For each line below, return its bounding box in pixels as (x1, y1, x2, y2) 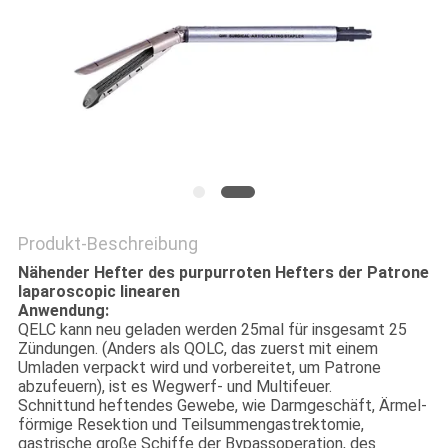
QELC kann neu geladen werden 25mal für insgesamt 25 (17, 320, 407, 340)
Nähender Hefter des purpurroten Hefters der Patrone (17, 263, 429, 283)
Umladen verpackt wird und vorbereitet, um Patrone (17, 358, 381, 378)
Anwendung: (17, 301, 109, 321)
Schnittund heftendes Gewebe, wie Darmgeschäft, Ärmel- (17, 396, 427, 416)
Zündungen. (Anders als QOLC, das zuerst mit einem (17, 339, 378, 359)
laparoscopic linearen (17, 282, 180, 302)
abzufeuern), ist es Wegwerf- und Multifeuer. (17, 377, 332, 397)
